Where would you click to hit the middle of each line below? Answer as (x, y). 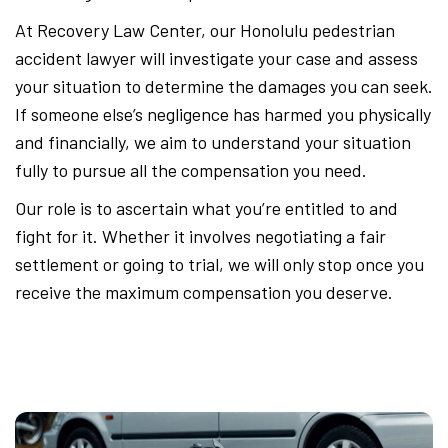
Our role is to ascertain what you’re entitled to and (206, 208)
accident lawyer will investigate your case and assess (216, 58)
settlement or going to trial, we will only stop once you (219, 264)
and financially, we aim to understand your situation (213, 142)
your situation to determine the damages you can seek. (224, 86)
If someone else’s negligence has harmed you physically (223, 114)
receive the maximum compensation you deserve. (204, 292)
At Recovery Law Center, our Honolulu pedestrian (205, 30)
